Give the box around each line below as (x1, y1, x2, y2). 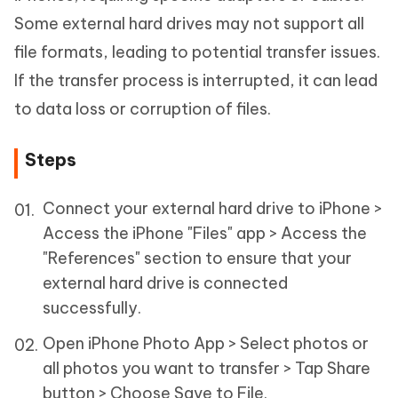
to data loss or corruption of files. (14, 98, 271, 119)
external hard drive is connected (43, 272, 288, 293)
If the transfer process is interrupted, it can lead (14, 69, 378, 91)
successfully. (43, 297, 141, 318)
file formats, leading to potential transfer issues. (14, 41, 380, 62)
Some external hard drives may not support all (14, 12, 364, 34)
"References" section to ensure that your (43, 247, 352, 268)
